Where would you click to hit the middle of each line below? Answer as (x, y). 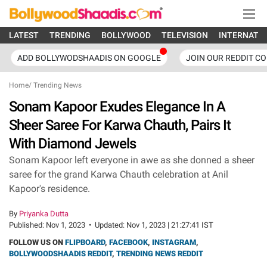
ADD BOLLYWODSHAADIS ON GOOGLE (89, 58)
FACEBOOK (128, 242)
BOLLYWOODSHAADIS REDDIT (60, 254)
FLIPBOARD (85, 242)
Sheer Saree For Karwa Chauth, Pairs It (120, 125)
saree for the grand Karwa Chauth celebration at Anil (119, 174)
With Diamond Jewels (72, 144)
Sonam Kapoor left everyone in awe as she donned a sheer (132, 160)
